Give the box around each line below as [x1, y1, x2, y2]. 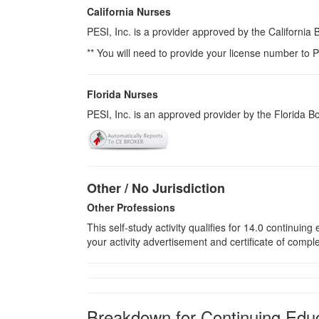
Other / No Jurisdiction [87, 178, 225, 197]
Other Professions [87, 199, 175, 214]
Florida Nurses [87, 86, 158, 101]
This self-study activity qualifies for [87, 219, 244, 234]
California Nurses [87, 4, 171, 19]
